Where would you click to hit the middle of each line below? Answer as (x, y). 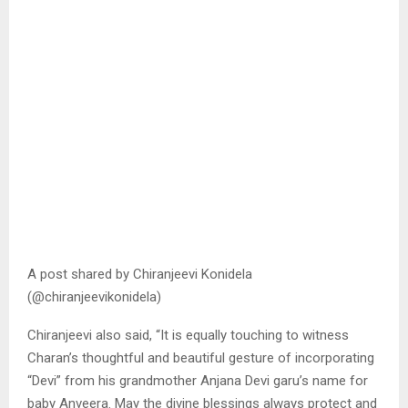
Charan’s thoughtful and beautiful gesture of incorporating (201, 357)
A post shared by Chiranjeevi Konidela (140, 274)
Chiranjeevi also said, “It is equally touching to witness (188, 335)
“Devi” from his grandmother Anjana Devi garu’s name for (198, 380)
